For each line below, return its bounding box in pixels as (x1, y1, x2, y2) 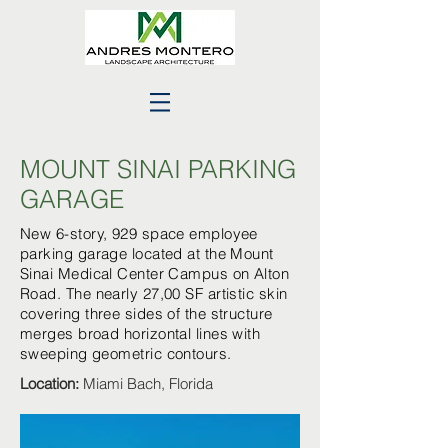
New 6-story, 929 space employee (20, 224, 258, 243)
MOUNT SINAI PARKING (20, 154, 296, 184)
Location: (20, 374, 79, 393)
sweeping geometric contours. (20, 344, 232, 363)
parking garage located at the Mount (20, 244, 274, 263)
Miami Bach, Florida (79, 374, 213, 393)
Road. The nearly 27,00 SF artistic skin (20, 284, 288, 303)
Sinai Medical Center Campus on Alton (20, 264, 290, 283)
